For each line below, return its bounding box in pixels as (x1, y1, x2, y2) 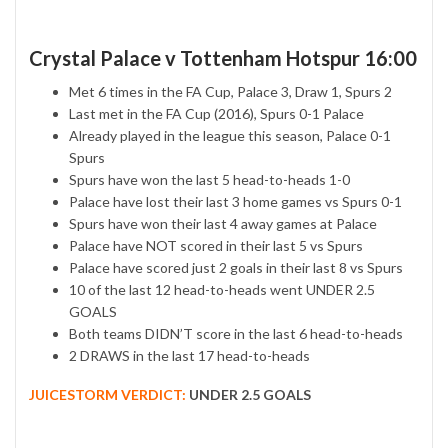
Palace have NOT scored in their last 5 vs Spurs (69, 237, 363, 255)
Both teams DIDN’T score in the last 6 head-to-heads (69, 325, 403, 343)
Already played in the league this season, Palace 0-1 (69, 127, 391, 145)
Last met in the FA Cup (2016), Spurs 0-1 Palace (69, 105, 364, 123)
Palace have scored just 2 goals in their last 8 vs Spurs (69, 259, 403, 277)
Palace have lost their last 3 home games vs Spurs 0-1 (69, 193, 402, 211)
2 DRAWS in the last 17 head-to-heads (69, 347, 310, 365)
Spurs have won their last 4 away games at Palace (69, 215, 377, 233)
